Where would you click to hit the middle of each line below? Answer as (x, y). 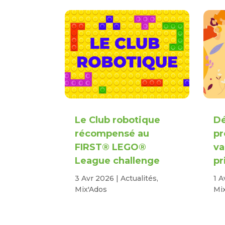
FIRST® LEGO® (111, 147)
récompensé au (112, 134)
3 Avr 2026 (95, 179)
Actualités (139, 179)
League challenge (118, 161)
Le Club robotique (118, 120)
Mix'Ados (91, 190)
